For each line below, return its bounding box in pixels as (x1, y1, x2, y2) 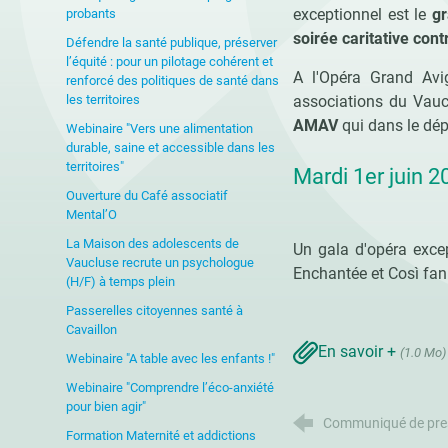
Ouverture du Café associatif (65, 188, 228, 203)
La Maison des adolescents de (65, 236, 239, 251)
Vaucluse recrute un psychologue (65, 255, 254, 270)
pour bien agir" (65, 399, 146, 414)
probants (65, 6, 116, 21)
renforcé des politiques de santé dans (65, 73, 279, 88)
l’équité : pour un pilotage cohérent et (65, 54, 273, 69)
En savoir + (317, 342, 400, 361)
